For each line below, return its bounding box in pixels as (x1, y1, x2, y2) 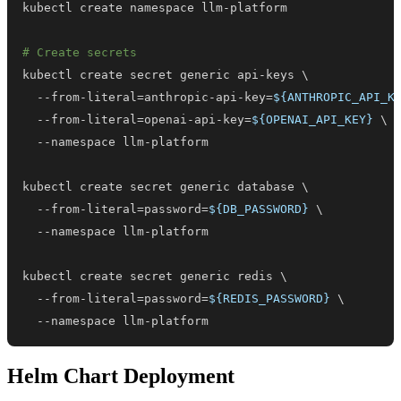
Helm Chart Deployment (7, 363, 235, 388)
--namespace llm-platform (22, 313, 209, 328)
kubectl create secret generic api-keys (22, 67, 303, 81)
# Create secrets (22, 45, 138, 59)
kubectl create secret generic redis (22, 269, 281, 283)
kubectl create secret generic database (22, 179, 303, 193)
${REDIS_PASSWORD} (209, 291, 331, 305)
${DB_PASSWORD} (209, 201, 310, 216)
